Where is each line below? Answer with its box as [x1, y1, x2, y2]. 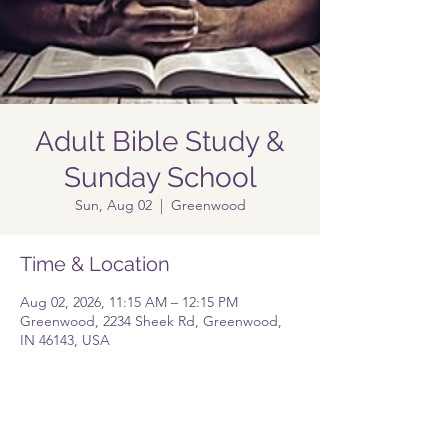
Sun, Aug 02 [74, 196, 152, 214]
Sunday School [63, 161, 257, 194]
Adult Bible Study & [35, 125, 285, 158]
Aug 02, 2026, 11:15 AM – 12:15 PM [20, 293, 238, 311]
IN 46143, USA [20, 331, 110, 349]
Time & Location [20, 252, 170, 276]
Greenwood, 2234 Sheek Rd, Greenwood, [20, 312, 282, 330]
